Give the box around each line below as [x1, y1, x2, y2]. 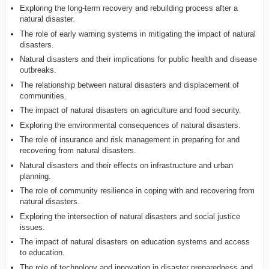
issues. [20, 222, 46, 232]
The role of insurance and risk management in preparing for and [20, 135, 240, 145]
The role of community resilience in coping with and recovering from [20, 186, 255, 196]
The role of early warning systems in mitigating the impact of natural [20, 29, 256, 38]
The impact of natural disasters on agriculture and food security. [20, 106, 242, 115]
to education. [20, 248, 65, 258]
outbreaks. [20, 65, 57, 75]
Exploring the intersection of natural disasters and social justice [20, 211, 241, 221]
